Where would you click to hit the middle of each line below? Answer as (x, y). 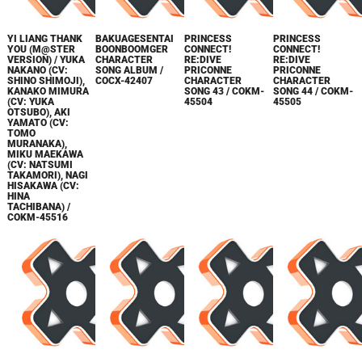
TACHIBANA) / (38, 206)
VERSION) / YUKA (46, 59)
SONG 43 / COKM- (225, 91)
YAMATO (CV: (38, 122)
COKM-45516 (37, 217)
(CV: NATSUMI (40, 164)
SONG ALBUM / (130, 70)
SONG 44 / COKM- (314, 91)
